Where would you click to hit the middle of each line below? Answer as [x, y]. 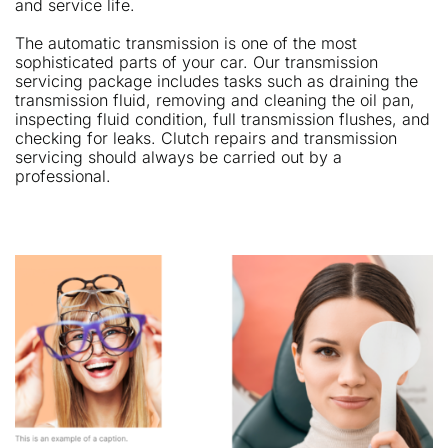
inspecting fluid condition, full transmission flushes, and [222, 119]
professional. [63, 176]
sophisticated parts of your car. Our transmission [196, 62]
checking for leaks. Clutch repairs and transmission [206, 138]
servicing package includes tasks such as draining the [216, 81]
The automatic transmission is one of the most [186, 43]
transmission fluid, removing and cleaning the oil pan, [215, 100]
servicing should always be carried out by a [178, 157]
